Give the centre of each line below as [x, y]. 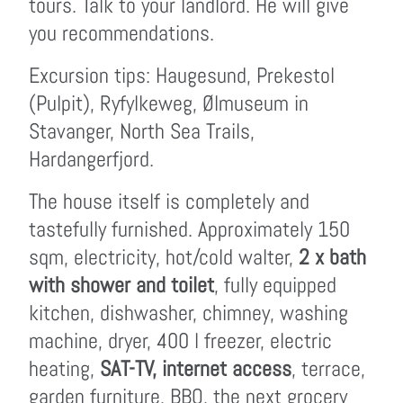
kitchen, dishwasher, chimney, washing [188, 313]
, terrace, [328, 368]
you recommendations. [121, 33]
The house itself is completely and [169, 201]
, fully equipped [275, 285]
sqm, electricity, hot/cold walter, [164, 257]
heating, [64, 368]
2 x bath [332, 257]
